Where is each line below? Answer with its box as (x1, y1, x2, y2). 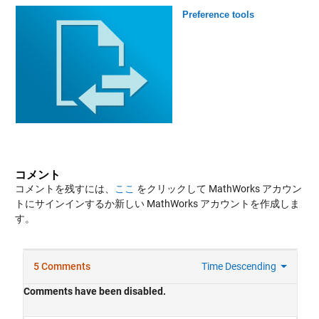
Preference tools (182, 9, 254, 20)
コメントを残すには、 (14, 182, 115, 194)
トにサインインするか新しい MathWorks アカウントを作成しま (14, 197, 300, 209)
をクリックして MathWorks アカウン (134, 182, 302, 194)
